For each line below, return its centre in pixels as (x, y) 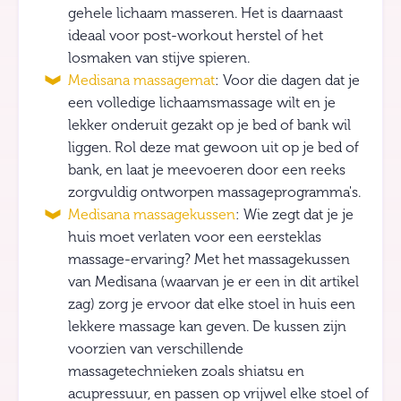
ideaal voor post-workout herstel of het (196, 36)
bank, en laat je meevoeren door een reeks (207, 171)
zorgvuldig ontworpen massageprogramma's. (214, 193)
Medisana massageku (137, 215)
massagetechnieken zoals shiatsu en (186, 372)
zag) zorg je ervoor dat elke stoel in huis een (212, 305)
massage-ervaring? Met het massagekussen (209, 260)
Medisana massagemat (141, 81)
